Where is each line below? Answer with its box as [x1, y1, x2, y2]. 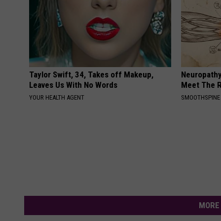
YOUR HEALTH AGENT [29, 94, 84, 102]
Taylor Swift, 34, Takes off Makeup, [29, 70, 153, 80]
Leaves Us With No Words [29, 80, 117, 90]
